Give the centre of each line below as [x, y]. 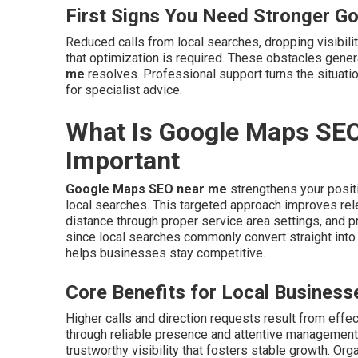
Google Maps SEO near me [146, 189]
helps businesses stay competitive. [165, 253]
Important [123, 161]
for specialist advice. [124, 90]
